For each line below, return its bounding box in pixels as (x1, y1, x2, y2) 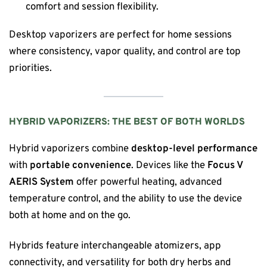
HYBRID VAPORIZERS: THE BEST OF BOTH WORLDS (9, 116, 245, 129)
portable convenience (30, 159, 131, 172)
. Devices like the (131, 159, 207, 172)
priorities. (9, 61, 52, 74)
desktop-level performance (131, 142, 257, 155)
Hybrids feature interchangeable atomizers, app (9, 240, 221, 253)
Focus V (207, 159, 243, 172)
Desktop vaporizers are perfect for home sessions (9, 28, 232, 41)
